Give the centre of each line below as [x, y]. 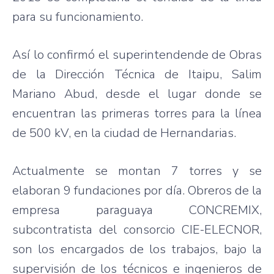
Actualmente [48, 171]
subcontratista [52, 229]
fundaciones [108, 190]
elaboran [36, 190]
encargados [92, 249]
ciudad [122, 133]
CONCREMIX [224, 210]
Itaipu [204, 74]
